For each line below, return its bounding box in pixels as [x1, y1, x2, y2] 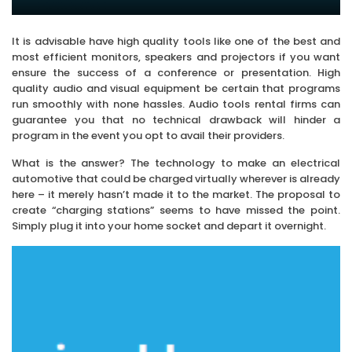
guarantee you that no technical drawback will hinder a [12, 112, 340, 128]
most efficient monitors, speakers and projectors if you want [12, 49, 340, 65]
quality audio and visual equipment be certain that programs [12, 81, 340, 97]
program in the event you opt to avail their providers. [12, 128, 284, 144]
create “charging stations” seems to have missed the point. [12, 203, 340, 218]
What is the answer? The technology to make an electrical [12, 156, 340, 171]
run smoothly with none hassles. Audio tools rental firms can [12, 97, 340, 112]
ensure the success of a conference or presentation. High [12, 65, 340, 81]
